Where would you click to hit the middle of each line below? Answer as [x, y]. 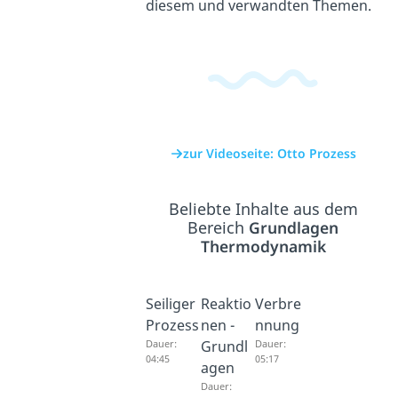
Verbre [278, 304]
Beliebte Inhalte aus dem [263, 209]
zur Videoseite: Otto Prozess [269, 154]
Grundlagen [294, 228]
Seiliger [171, 304]
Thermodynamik [263, 247]
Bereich [219, 228]
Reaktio [226, 304]
